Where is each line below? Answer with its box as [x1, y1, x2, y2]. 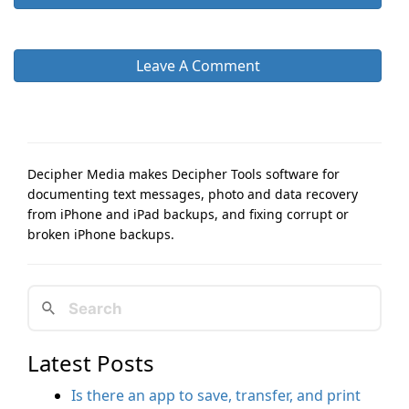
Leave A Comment [135, 56, 260, 76]
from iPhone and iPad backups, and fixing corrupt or [27, 205, 349, 223]
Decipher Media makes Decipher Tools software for [27, 165, 340, 183]
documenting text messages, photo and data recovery [27, 185, 358, 203]
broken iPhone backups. [27, 225, 174, 243]
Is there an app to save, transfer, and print [71, 385, 361, 406]
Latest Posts [27, 348, 154, 379]
